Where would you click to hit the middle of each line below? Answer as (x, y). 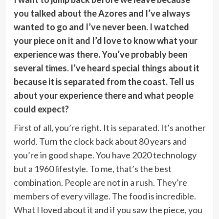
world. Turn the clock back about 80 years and (100, 141)
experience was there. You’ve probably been (100, 54)
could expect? (41, 109)
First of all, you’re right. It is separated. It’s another (109, 127)
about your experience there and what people (103, 95)
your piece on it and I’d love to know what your (105, 40)
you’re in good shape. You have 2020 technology (105, 155)
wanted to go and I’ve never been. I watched (101, 27)
